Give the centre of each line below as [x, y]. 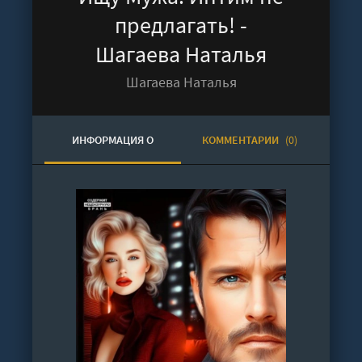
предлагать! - [181, 25]
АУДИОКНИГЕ [113, 188]
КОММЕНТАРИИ [241, 140]
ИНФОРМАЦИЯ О [113, 140]
